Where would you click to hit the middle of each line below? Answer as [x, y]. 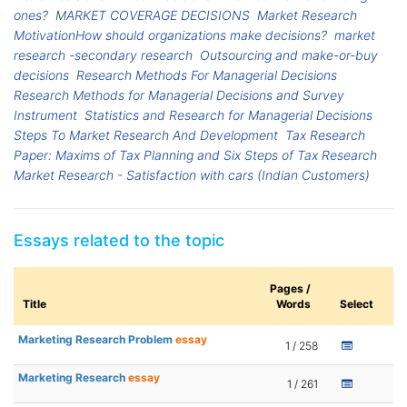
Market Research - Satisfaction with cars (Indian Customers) [192, 175]
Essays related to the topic [119, 241]
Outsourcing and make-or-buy [289, 55]
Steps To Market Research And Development [146, 135]
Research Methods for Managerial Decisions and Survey [179, 95]
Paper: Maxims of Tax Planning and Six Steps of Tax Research [195, 155]
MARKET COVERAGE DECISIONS [153, 15]
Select [357, 304]
